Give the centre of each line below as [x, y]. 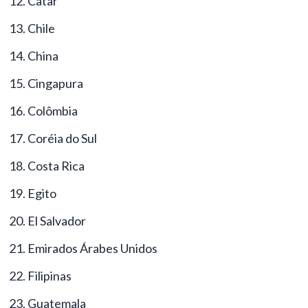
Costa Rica [56, 165]
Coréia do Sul [62, 138]
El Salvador [57, 220]
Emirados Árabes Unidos [92, 248]
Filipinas [49, 275]
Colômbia [53, 110]
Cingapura [55, 83]
